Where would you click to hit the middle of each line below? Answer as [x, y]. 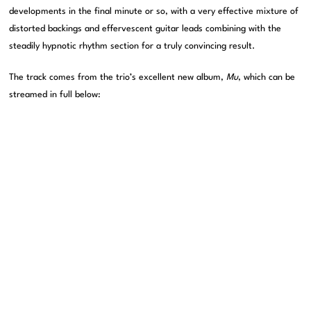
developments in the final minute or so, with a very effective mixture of [154, 12]
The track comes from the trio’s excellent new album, [118, 78]
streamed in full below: [55, 95]
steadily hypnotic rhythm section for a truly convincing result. [132, 47]
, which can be [267, 78]
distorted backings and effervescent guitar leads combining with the [145, 29]
